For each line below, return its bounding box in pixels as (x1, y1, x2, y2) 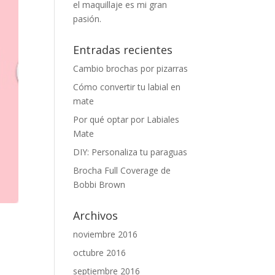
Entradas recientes (73, 42, 173, 57)
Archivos (73, 208, 118, 223)
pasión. (73, 13, 102, 25)
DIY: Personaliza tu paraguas (73, 146, 188, 158)
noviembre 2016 (73, 228, 138, 240)
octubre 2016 (73, 247, 126, 258)
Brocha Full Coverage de (73, 165, 171, 176)
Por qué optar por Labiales (73, 114, 180, 125)
